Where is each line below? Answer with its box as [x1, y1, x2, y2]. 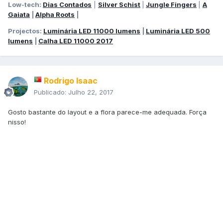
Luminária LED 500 [146, 27, 210, 35]
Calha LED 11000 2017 [38, 37, 113, 45]
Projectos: [8, 27, 43, 35]
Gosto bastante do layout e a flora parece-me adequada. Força [8, 108, 207, 116]
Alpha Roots [35, 10, 75, 19]
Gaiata [8, 10, 30, 19]
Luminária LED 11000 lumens [43, 27, 140, 35]
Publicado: [34, 88, 68, 97]
